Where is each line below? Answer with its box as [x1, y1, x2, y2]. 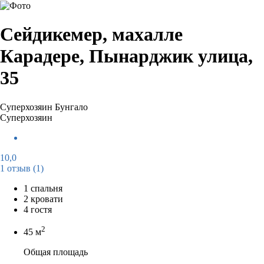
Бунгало [55, 101, 88, 112]
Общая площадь [24, 247, 88, 258]
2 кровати [24, 193, 63, 204]
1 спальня [24, 183, 62, 193]
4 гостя [24, 204, 52, 214]
